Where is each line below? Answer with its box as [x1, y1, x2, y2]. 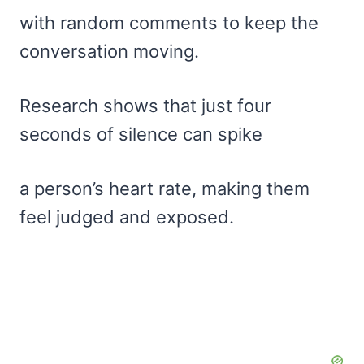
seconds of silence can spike [19, 123, 262, 145]
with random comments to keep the [19, 12, 318, 34]
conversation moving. [19, 41, 199, 63]
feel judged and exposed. [19, 206, 234, 228]
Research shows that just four [19, 95, 271, 117]
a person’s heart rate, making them [19, 178, 310, 200]
